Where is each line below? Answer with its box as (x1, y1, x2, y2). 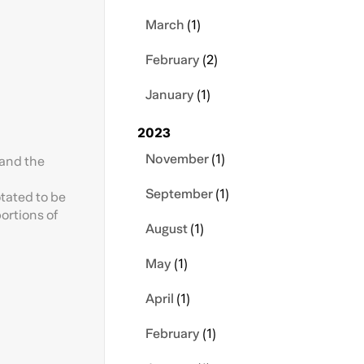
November (145, 148, 209, 171)
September (145, 183, 213, 206)
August (145, 218, 188, 240)
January (145, 84, 194, 106)
